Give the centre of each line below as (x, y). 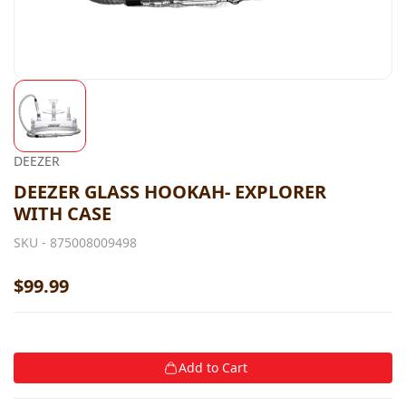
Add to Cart (213, 367)
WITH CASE (63, 213)
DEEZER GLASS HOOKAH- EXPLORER (170, 192)
